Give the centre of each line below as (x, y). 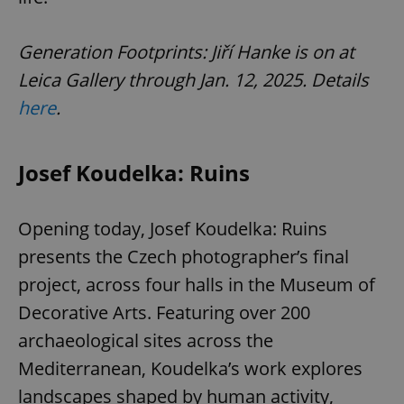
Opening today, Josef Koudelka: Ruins (173, 229)
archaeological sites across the (146, 341)
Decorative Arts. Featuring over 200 (164, 313)
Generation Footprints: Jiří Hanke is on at (186, 52)
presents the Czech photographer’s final (184, 257)
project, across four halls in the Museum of (197, 285)
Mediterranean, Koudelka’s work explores (190, 369)
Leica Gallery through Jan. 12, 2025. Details (193, 80)
